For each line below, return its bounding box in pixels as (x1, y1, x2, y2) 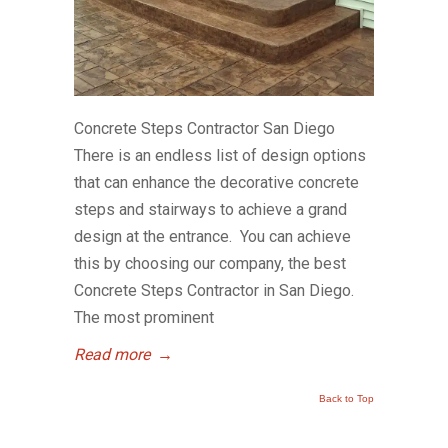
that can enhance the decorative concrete (74, 172, 359, 192)
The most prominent (74, 307, 214, 327)
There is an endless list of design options (74, 145, 366, 165)
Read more (74, 344, 150, 364)
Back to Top (319, 392, 374, 404)
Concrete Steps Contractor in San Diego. (74, 280, 354, 300)
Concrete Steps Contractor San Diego (74, 118, 335, 138)
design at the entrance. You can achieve (74, 226, 351, 246)
